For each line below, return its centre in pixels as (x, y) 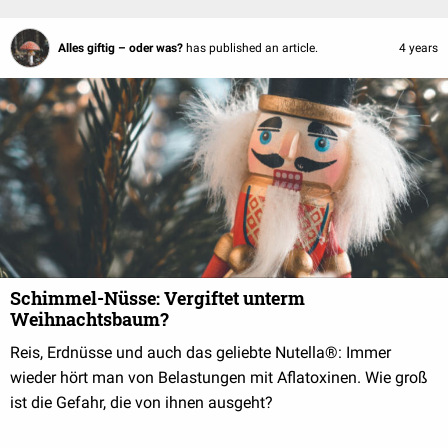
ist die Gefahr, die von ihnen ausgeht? (141, 403)
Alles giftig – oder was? (122, 48)
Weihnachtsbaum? (89, 319)
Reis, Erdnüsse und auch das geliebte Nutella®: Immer (200, 353)
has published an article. (252, 48)
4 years (418, 48)
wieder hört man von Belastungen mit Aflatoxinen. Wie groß (219, 378)
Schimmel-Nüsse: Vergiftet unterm (157, 298)
